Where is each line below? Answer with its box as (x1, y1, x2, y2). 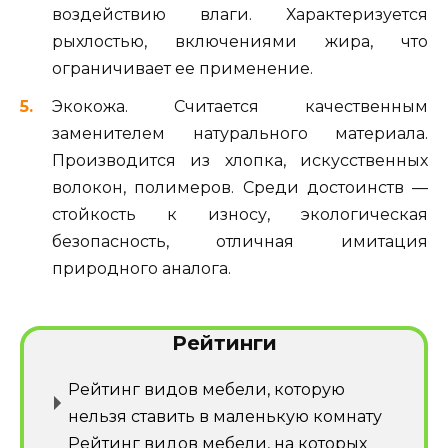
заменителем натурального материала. (52, 124, 428, 144)
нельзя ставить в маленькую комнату (68, 406, 382, 426)
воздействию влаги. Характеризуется (52, 5, 428, 25)
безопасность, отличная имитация (52, 232, 428, 252)
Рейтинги (171, 330, 277, 355)
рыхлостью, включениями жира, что (52, 32, 428, 52)
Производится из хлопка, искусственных (52, 151, 428, 171)
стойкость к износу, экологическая (52, 205, 428, 225)
